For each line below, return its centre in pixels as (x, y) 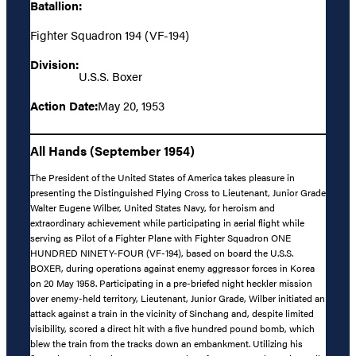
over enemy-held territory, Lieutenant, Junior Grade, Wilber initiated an (178, 298)
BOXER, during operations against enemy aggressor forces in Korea (172, 267)
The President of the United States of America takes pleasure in (163, 177)
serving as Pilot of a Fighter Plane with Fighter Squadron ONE (161, 237)
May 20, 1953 (131, 106)
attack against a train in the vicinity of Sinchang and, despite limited (172, 313)
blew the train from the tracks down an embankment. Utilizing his (166, 343)
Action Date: (64, 106)
